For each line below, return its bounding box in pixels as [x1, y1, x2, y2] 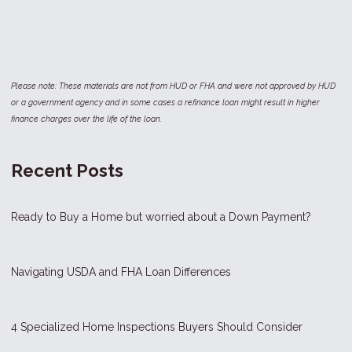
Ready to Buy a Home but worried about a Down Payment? [11, 210, 311, 223]
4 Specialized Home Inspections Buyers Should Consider [11, 320, 302, 333]
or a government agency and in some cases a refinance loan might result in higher [11, 97, 320, 107]
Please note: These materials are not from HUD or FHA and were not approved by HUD [11, 80, 335, 90]
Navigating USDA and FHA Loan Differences [11, 265, 231, 278]
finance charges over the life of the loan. [11, 113, 162, 123]
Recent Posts [11, 159, 123, 181]
